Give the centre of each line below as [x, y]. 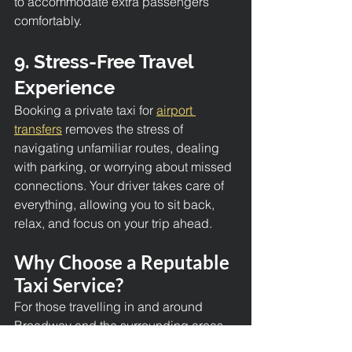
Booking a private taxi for [85, 110]
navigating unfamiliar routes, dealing [118, 147]
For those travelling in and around [110, 306]
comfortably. [48, 20]
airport [176, 110]
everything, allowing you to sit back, [116, 204]
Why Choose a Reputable [124, 262]
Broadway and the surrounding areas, [122, 325]
